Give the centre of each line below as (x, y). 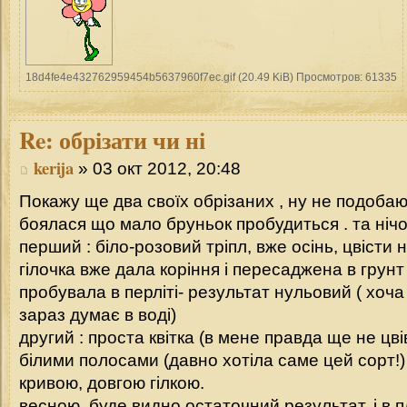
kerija (54, 167)
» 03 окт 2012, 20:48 (157, 168)
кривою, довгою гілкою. (112, 382)
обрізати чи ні (129, 140)
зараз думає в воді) (98, 314)
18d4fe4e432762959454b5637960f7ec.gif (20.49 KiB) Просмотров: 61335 (211, 78)
